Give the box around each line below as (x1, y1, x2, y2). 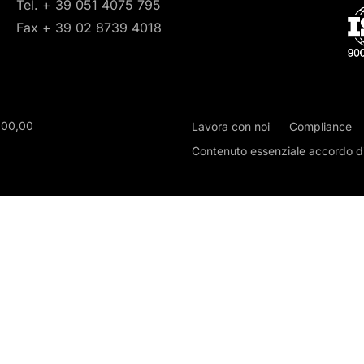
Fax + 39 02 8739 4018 (15, 19, 162, 37)
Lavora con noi (192, 119, 270, 133)
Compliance (289, 119, 352, 133)
